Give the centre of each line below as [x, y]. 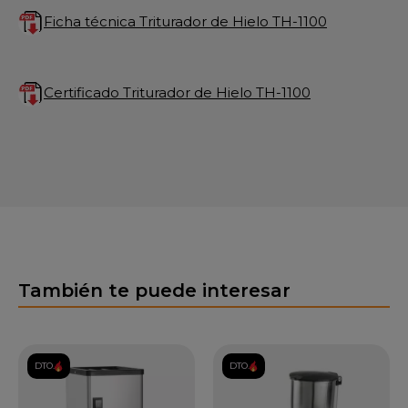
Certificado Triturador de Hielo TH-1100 [177, 92]
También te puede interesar [154, 290]
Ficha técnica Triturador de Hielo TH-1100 [185, 21]
